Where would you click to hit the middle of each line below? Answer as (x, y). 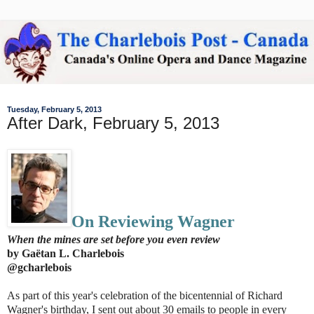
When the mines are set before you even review (114, 240)
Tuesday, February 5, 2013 (54, 109)
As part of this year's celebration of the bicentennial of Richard (145, 296)
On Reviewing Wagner (153, 222)
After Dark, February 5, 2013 (113, 123)
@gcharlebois (39, 268)
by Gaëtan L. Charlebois (66, 254)
